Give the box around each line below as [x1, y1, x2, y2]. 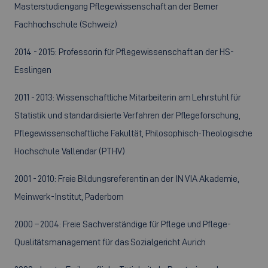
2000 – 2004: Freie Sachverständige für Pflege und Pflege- [14, 219, 231, 229]
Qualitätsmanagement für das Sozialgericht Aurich [14, 237, 206, 247]
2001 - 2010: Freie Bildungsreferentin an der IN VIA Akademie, [14, 173, 240, 184]
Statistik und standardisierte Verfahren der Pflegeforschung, [14, 110, 241, 120]
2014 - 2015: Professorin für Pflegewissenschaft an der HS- [14, 47, 234, 57]
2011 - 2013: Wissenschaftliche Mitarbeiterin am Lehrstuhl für [14, 92, 242, 102]
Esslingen [14, 65, 52, 75]
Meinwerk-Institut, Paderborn [14, 191, 124, 202]
